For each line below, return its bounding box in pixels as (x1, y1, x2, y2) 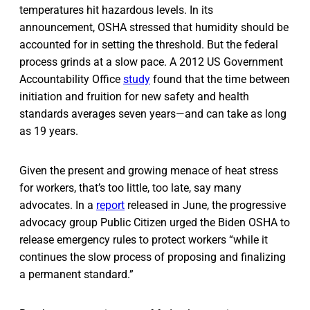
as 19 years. (19, 124, 78, 138)
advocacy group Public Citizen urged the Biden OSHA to (19, 215, 290, 229)
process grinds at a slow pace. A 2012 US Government (19, 55, 283, 69)
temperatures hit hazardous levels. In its (19, 3, 213, 17)
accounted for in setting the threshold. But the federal (19, 37, 278, 51)
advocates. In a (19, 198, 96, 212)
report (96, 198, 125, 212)
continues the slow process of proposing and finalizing (19, 250, 286, 264)
